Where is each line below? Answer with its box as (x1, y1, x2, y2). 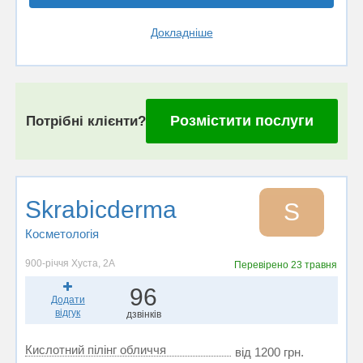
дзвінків (126, 309, 161, 320)
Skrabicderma (25, 196, 177, 223)
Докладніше (150, 26, 213, 39)
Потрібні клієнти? (25, 113, 146, 129)
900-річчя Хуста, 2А (25, 258, 115, 269)
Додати (50, 294, 85, 305)
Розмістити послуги (169, 113, 314, 129)
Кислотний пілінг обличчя (25, 343, 166, 357)
